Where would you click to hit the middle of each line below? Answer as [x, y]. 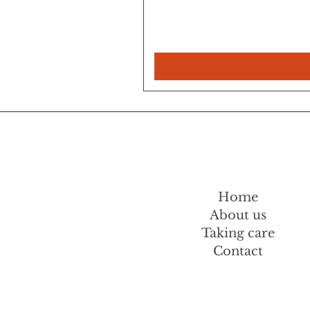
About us [238, 215]
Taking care [238, 233]
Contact [238, 251]
